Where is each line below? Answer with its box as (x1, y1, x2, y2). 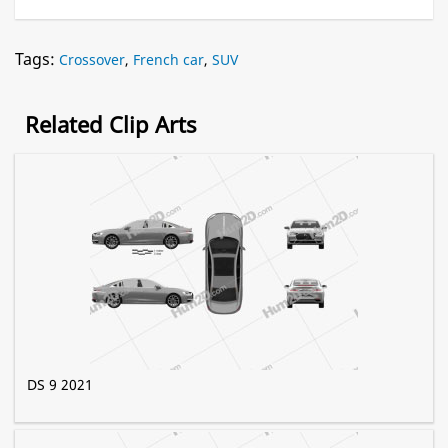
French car (133, 50, 204, 70)
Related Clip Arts (25, 109, 197, 140)
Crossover (59, 50, 125, 70)
